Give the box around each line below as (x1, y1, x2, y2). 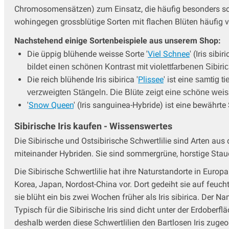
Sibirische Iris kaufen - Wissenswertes (14, 120, 172, 131)
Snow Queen (29, 100, 74, 110)
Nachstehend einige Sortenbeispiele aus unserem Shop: (14, 35, 221, 45)
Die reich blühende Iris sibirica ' (27, 74, 138, 84)
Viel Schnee (148, 49, 190, 59)
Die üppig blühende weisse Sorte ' (27, 49, 148, 59)
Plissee (138, 74, 164, 84)
